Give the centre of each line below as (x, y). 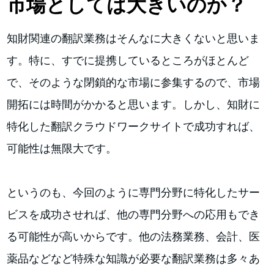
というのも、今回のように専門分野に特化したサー (134, 192)
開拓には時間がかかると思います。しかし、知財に (134, 104)
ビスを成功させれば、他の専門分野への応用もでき (134, 214)
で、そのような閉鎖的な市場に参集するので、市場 (134, 82)
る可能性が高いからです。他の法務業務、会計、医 (134, 236)
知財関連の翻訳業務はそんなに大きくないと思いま (134, 38)
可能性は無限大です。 (62, 148)
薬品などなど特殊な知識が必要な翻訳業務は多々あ (134, 258)
